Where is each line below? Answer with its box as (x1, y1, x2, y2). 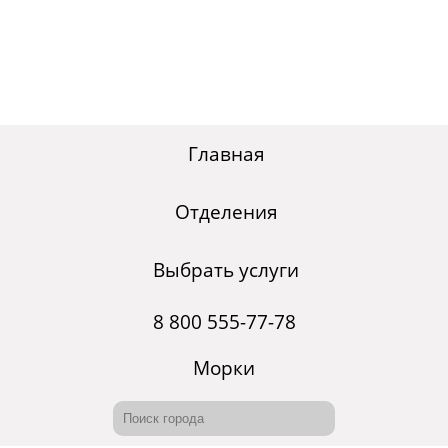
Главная (187, 141, 265, 168)
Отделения (174, 199, 278, 226)
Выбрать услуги (153, 257, 299, 284)
